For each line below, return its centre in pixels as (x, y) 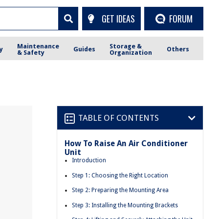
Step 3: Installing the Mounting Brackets (125, 205)
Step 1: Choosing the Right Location (120, 175)
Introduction (89, 160)
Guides (85, 49)
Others (178, 49)
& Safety (31, 52)
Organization (131, 52)
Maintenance (38, 46)
